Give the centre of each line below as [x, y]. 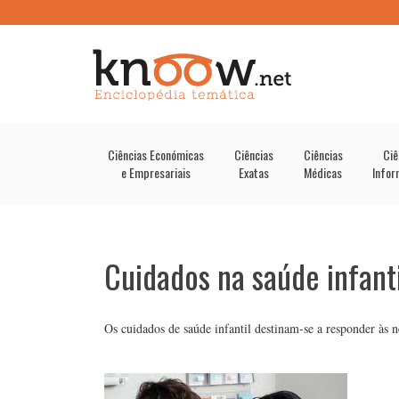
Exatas [253, 172]
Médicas [323, 172]
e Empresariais [155, 172]
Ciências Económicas [155, 155]
